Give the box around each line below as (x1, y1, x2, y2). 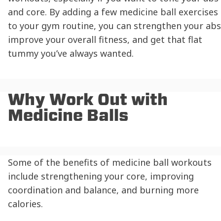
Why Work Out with (8, 90, 168, 110)
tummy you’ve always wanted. (8, 47, 134, 59)
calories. (8, 197, 43, 210)
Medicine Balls (8, 106, 128, 125)
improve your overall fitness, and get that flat (8, 33, 202, 45)
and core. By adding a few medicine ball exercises (8, 5, 218, 18)
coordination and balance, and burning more (8, 184, 199, 196)
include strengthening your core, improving (8, 170, 194, 182)
